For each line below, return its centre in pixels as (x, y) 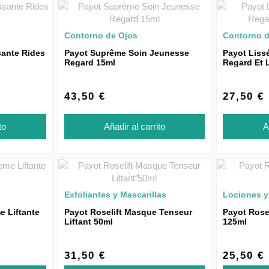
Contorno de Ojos (101, 35)
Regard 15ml (89, 62)
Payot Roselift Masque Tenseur (128, 212)
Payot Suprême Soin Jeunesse (126, 53)
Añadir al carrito (134, 126)
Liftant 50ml (88, 221)
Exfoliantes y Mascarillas (115, 194)
